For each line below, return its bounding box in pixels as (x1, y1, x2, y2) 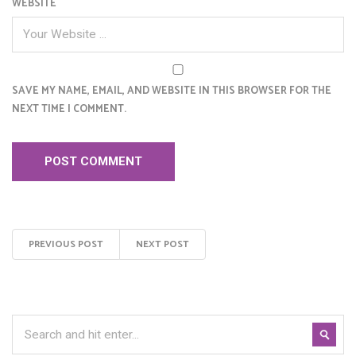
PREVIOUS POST (29, 237, 103, 253)
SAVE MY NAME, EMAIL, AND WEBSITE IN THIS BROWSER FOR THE (12, 83, 331, 100)
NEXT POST (136, 237, 189, 253)
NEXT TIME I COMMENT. (12, 101, 126, 118)
